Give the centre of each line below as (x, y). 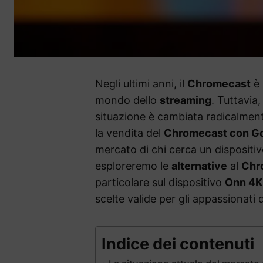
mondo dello (127, 100)
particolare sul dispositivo (160, 183)
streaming (186, 100)
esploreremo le (133, 166)
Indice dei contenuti (178, 244)
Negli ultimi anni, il (141, 84)
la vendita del (129, 133)
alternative (199, 166)
